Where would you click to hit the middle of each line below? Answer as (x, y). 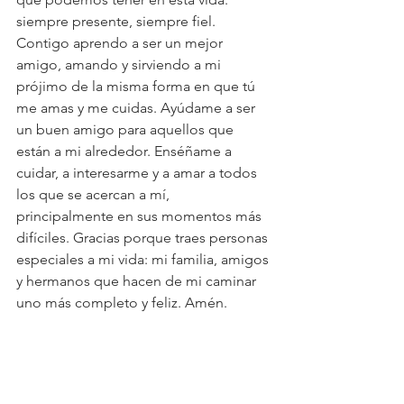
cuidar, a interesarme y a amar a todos (138, 173)
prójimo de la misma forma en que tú (138, 86)
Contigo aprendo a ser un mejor (121, 43)
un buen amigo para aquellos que (127, 129)
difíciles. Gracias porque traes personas (144, 238)
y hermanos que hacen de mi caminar (138, 281)
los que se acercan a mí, (95, 194)
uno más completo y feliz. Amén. (122, 303)
